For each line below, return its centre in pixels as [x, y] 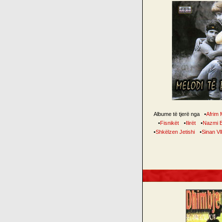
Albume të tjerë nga [177, 114]
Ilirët [191, 123]
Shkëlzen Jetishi [175, 132]
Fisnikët [169, 123]
